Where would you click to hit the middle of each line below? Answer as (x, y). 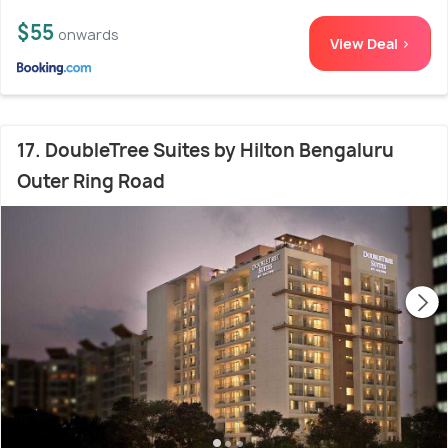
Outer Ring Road (91, 181)
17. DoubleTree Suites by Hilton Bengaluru (205, 150)
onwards (88, 34)
